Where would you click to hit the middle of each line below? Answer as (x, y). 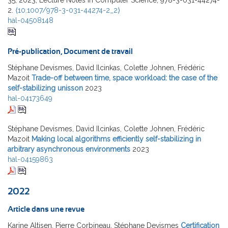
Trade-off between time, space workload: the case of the (124, 78)
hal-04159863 (30, 160)
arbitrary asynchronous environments (69, 149)
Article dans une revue (46, 210)
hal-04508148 (31, 21)
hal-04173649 (30, 98)
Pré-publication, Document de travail (70, 52)
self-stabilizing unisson (45, 88)
